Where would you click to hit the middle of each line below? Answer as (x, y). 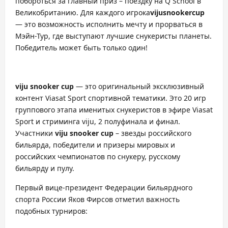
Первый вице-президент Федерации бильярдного (104, 188)
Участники (35, 133)
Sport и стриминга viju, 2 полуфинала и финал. (98, 121)
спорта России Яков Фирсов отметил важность (97, 199)
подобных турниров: (51, 211)
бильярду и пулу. (45, 168)
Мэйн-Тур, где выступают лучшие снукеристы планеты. (113, 36)
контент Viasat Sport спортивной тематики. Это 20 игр (111, 98)
